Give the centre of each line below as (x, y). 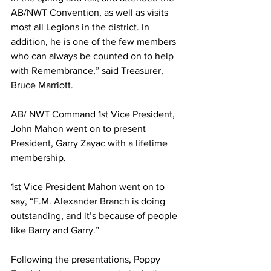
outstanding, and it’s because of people (95, 216)
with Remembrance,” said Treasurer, (88, 70)
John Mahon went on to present (80, 129)
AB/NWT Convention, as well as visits (91, 12)
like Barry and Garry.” (55, 230)
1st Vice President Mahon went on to (89, 187)
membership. (38, 158)
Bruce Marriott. (42, 85)
